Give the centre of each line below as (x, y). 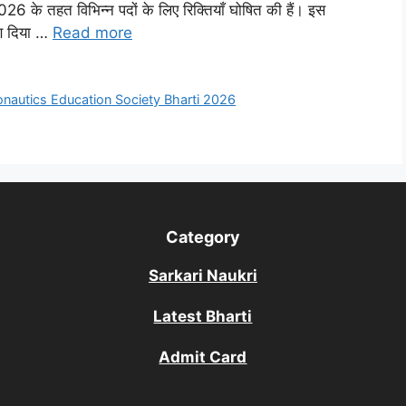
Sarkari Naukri (203, 276)
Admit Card (203, 358)
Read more (92, 33)
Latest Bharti (203, 317)
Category (203, 237)
